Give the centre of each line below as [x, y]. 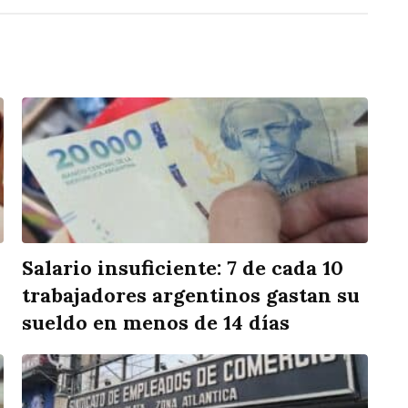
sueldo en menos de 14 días [156, 323]
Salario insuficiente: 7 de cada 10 [183, 268]
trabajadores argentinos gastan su [191, 296]
